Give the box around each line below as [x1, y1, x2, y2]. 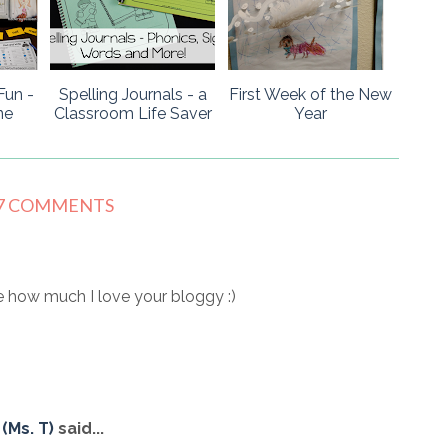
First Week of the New [228, 85, 392, 105]
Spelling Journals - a [58, 85, 207, 105]
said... [54, 419, 104, 439]
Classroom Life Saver [53, 104, 212, 124]
